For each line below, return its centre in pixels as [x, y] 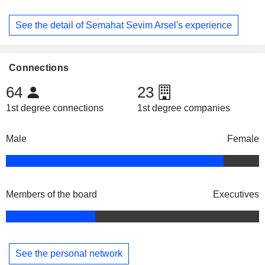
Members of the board [51, 195]
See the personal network [69, 253]
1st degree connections [55, 108]
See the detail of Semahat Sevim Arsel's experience [124, 25]
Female [243, 139]
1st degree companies [183, 108]
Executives [236, 195]
